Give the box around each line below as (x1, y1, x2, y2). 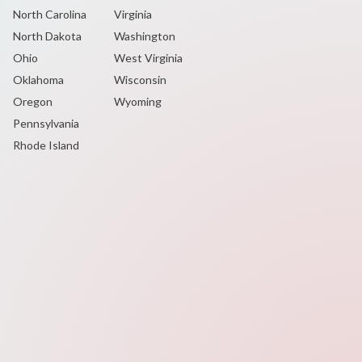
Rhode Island (13, 138, 79, 152)
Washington (113, 29, 175, 43)
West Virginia (113, 51, 183, 65)
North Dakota (13, 29, 82, 43)
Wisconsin (113, 73, 166, 86)
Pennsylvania (13, 116, 79, 130)
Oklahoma (13, 73, 64, 86)
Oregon (13, 95, 53, 108)
